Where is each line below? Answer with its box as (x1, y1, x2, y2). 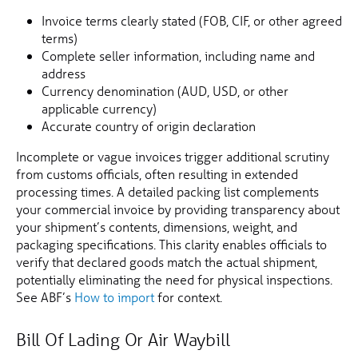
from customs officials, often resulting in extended (16, 165, 298, 183)
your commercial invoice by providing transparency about (16, 201, 340, 218)
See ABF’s (16, 288, 74, 306)
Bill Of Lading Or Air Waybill (16, 328, 230, 351)
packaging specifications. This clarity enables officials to (16, 236, 327, 253)
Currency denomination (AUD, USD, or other (42, 82, 288, 100)
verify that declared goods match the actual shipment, (16, 253, 317, 271)
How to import (74, 288, 154, 306)
